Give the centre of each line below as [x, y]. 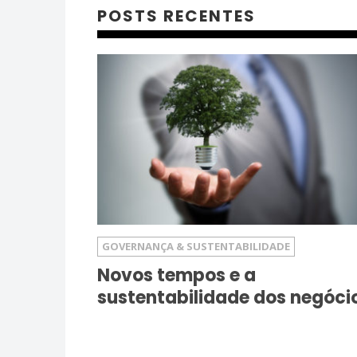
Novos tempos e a [177, 276]
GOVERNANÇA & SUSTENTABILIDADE [196, 247]
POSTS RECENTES [177, 16]
